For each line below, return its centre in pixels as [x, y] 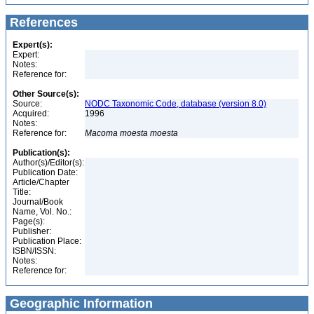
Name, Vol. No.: [42, 212]
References [42, 22]
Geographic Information [80, 303]
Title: [22, 192]
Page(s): [29, 221]
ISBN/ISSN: [34, 251]
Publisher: [32, 231]
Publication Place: [47, 241]
